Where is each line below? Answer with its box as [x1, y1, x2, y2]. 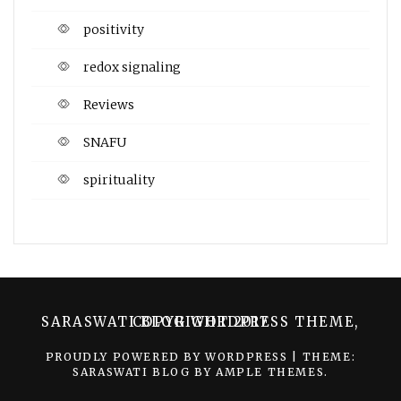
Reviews [83, 96, 134, 113]
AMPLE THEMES [216, 364, 325, 379]
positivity [83, 21, 144, 38]
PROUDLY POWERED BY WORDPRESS [45, 349, 293, 363]
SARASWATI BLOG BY [73, 364, 216, 379]
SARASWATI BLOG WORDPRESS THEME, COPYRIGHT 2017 [132, 312, 269, 330]
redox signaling [83, 58, 181, 75]
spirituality [83, 171, 155, 188]
